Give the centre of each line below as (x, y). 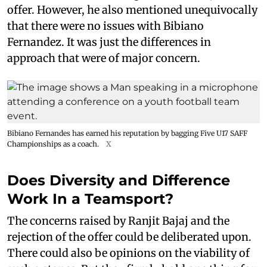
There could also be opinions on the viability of (128, 253)
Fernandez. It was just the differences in (109, 42)
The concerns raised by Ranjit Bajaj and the (118, 221)
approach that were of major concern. (104, 58)
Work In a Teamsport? (90, 199)
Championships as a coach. (53, 144)
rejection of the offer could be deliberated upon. (129, 237)
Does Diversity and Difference (119, 180)
